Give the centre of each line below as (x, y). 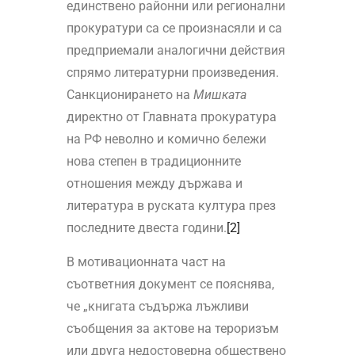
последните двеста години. (146, 228)
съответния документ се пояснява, (170, 284)
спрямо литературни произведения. (172, 73)
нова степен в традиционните (153, 162)
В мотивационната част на (146, 262)
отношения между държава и (154, 184)
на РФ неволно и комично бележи (166, 139)
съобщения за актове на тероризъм (172, 329)
